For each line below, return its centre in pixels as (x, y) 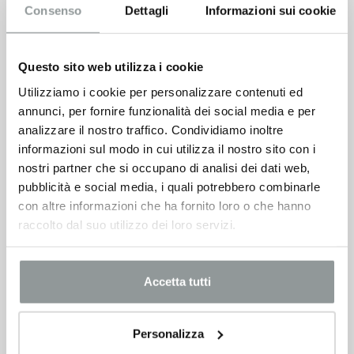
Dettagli (147, 10)
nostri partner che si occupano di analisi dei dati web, (164, 168)
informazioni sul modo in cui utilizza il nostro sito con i (167, 149)
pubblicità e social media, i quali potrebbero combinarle (169, 186)
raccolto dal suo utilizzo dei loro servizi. (127, 224)
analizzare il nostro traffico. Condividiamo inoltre (151, 130)
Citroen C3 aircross (74, 118)
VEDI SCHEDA (177, 185)
